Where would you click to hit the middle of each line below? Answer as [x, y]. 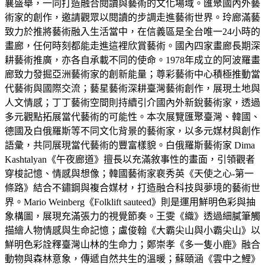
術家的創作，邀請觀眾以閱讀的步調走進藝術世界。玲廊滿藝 [132, 17]
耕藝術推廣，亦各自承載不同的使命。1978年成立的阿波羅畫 [132, 60]
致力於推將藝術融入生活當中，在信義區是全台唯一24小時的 [132, 31]
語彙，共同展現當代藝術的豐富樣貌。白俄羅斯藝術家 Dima [130, 145]
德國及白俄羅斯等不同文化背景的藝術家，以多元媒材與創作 [132, 131]
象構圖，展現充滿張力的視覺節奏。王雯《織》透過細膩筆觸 [132, 216]
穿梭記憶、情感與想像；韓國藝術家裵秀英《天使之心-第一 [129, 173]
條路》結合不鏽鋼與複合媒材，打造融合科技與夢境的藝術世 [132, 188]
